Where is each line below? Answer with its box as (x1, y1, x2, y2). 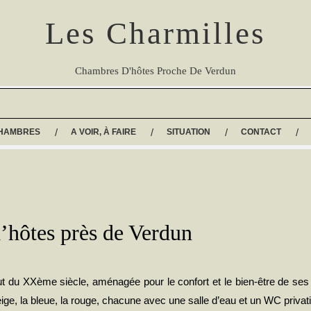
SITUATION (166, 127, 210, 137)
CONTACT (240, 127, 281, 137)
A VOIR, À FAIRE (70, 127, 136, 137)
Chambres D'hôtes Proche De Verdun (75, 65, 236, 76)
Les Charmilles (45, 16, 266, 51)
